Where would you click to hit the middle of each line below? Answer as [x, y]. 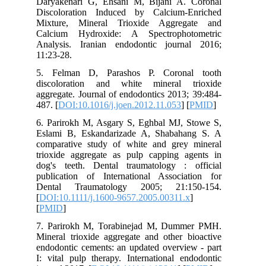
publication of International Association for [136, 176]
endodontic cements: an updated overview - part [136, 247]
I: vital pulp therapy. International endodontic [136, 258]
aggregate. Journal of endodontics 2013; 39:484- [136, 94]
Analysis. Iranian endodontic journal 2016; [136, 44]
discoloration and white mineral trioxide [136, 83]
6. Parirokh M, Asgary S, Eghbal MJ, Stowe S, [136, 122]
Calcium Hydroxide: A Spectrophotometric [136, 33]
